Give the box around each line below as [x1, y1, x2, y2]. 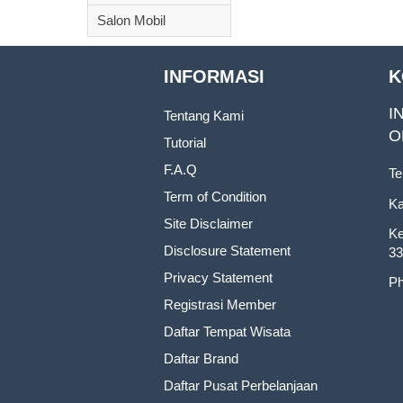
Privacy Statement [164, 270, 273, 285]
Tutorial [164, 135, 206, 150]
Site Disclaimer [164, 216, 253, 231]
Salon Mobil [97, 13, 166, 28]
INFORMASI [164, 67, 264, 86]
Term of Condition [164, 189, 266, 204]
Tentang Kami [164, 108, 244, 123]
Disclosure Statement [164, 243, 291, 258]
